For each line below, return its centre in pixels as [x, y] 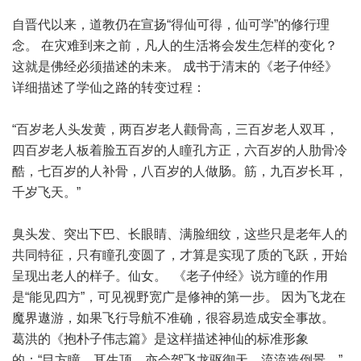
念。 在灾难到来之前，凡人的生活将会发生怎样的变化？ [175, 46]
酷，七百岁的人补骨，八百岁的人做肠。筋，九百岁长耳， [180, 171]
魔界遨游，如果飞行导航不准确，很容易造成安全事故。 [173, 318]
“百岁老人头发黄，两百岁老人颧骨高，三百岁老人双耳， [175, 129]
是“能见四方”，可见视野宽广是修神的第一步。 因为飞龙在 [179, 297]
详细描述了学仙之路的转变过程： [109, 87]
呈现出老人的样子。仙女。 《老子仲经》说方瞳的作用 [170, 276]
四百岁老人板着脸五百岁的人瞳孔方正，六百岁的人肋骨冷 [180, 150]
